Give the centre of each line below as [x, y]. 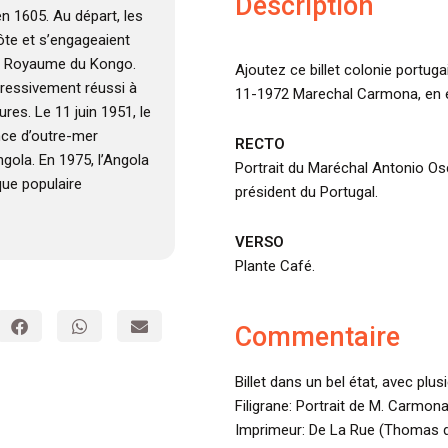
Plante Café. [274, 266]
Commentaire [317, 336]
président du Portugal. [306, 192]
